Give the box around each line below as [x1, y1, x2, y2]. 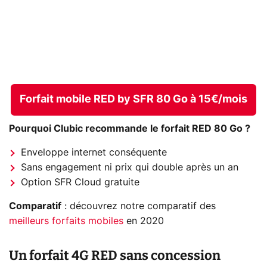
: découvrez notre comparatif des [61, 201, 216, 212]
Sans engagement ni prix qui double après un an [21, 163, 238, 173]
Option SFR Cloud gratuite [21, 178, 139, 188]
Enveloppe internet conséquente [21, 148, 167, 158]
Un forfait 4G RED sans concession [9, 247, 221, 264]
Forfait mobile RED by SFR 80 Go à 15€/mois [20, 94, 247, 105]
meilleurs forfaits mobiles [9, 216, 123, 226]
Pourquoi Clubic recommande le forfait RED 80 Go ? [9, 124, 250, 134]
